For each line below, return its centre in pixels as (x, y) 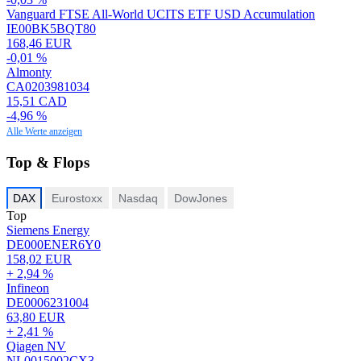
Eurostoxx (77, 199)
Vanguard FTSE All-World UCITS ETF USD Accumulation (161, 14)
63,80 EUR (36, 317)
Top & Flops (48, 163)
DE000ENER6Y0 (54, 245)
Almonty (29, 72)
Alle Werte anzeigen (44, 131)
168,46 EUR (39, 43)
